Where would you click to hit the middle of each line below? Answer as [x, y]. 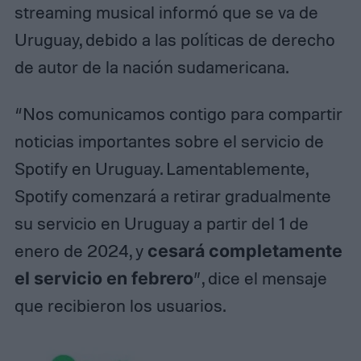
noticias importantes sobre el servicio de [169, 141]
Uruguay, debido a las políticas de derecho [174, 40]
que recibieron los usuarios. [120, 306]
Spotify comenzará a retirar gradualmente [172, 196]
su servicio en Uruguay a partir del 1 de [161, 224]
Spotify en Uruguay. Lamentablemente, [161, 169]
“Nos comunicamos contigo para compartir [178, 114]
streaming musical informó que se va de [166, 12]
